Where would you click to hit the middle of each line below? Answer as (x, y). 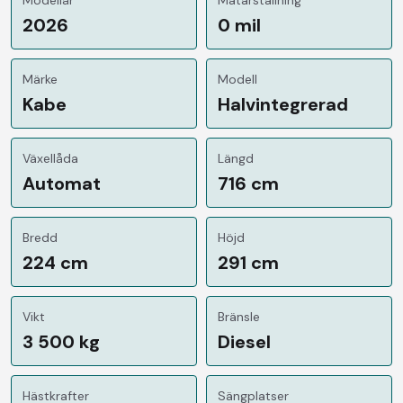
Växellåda (50, 158)
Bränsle (239, 316)
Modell (237, 79)
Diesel (244, 341)
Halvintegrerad (283, 104)
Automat (62, 183)
